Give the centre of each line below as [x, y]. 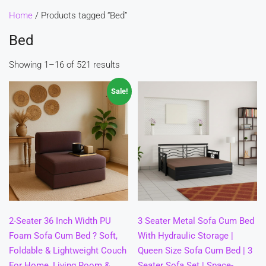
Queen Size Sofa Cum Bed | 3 [195, 251]
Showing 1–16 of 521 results [64, 65]
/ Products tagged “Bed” [80, 15]
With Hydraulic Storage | [186, 236]
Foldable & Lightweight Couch [68, 251]
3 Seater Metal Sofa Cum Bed [196, 221]
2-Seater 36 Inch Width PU [60, 221]
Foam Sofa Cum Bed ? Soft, [63, 236]
